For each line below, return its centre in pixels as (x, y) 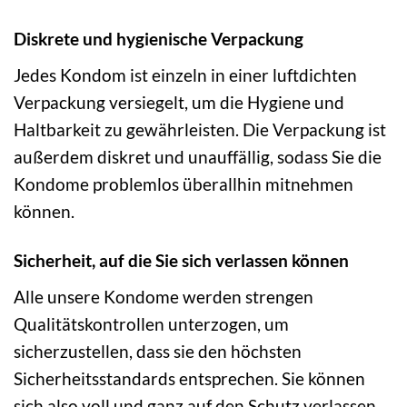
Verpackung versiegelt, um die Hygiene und (179, 102)
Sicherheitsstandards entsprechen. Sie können (189, 379)
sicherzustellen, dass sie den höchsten (158, 352)
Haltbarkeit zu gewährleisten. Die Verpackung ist (200, 129)
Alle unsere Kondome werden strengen (164, 297)
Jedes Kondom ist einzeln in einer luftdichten (185, 74)
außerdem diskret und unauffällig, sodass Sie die (198, 156)
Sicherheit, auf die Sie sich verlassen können (181, 261)
